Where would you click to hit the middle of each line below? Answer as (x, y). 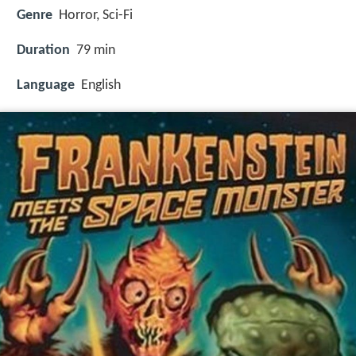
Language (46, 86)
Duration (43, 51)
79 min (96, 51)
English (101, 86)
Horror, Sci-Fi (96, 16)
